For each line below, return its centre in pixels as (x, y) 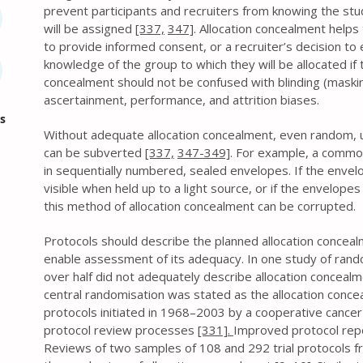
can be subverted (94, 152)
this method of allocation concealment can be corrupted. (200, 206)
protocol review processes (121, 330)
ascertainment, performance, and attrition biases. (181, 100)
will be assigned (90, 28)
